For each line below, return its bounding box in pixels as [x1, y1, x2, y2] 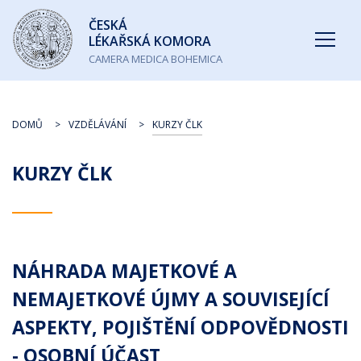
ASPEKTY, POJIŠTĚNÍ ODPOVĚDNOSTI [12, 314, 349, 340]
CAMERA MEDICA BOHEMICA [89, 52, 222, 66]
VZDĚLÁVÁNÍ [68, 118, 127, 131]
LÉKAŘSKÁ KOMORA [89, 32, 211, 50]
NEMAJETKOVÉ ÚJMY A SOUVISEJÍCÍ [12, 286, 330, 312]
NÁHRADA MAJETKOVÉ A [12, 258, 237, 284]
